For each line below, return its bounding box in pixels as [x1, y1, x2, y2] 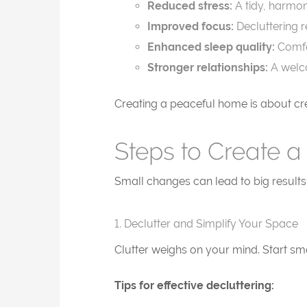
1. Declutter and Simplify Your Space [114, 217, 298, 230]
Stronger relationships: [147, 60, 268, 74]
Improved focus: [147, 19, 234, 33]
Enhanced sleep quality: [147, 40, 275, 53]
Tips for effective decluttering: [114, 278, 274, 292]
